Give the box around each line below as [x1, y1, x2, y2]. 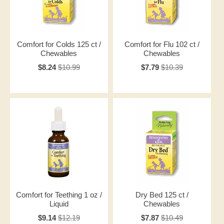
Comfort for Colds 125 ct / [16, 40, 101, 48]
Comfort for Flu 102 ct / [124, 40, 199, 48]
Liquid [49, 199, 68, 208]
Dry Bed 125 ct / [135, 190, 188, 199]
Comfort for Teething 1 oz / [15, 190, 102, 199]
